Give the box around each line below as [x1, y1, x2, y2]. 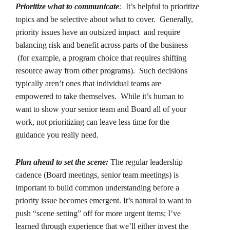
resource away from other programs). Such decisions [15, 66, 187, 75]
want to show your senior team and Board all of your [15, 104, 186, 113]
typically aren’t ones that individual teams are [15, 79, 161, 88]
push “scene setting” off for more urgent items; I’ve [15, 208, 181, 218]
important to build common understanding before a [15, 183, 179, 192]
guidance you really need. [15, 130, 99, 139]
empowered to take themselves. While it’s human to [15, 91, 184, 101]
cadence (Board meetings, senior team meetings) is [15, 170, 179, 179]
